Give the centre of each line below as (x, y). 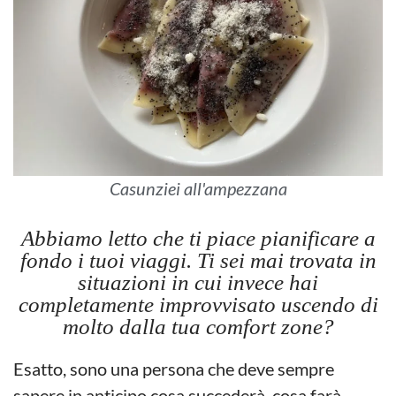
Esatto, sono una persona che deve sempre (174, 368)
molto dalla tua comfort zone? (198, 326)
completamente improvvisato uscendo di (198, 304)
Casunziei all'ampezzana (198, 188)
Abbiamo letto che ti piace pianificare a (198, 238)
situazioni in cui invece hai (198, 282)
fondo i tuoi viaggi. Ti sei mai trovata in (198, 260)
